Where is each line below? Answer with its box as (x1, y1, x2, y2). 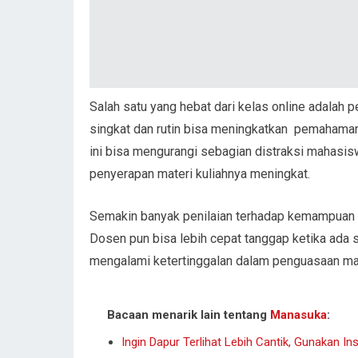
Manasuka (270, 307, 327, 322)
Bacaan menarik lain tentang (107, 307, 270, 322)
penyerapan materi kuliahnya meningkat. (89, 165, 310, 181)
